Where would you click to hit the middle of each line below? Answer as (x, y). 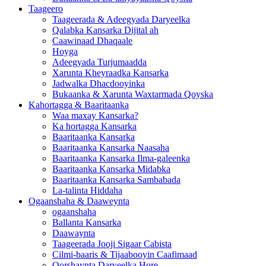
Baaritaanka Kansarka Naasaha (111, 147)
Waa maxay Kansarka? (95, 115)
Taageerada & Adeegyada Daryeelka (121, 19)
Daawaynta (74, 233)
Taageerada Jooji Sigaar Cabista (112, 243)
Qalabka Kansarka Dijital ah (105, 30)
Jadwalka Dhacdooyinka (99, 83)
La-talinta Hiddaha (87, 190)
